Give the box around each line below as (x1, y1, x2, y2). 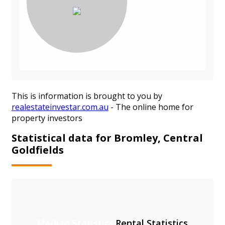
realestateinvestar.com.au (12, 101, 108, 113)
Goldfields (12, 143, 64, 157)
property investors (12, 113, 82, 124)
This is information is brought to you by (12, 90, 162, 102)
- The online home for (108, 101, 193, 113)
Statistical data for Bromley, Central (12, 131, 203, 145)
